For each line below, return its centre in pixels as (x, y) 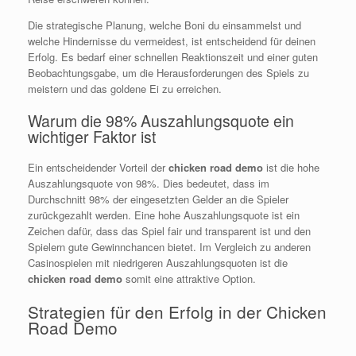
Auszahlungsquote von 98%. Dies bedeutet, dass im (149, 184)
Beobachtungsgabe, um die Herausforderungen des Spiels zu (168, 73)
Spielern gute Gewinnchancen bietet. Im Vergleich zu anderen (169, 247)
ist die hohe (291, 168)
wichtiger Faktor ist (92, 136)
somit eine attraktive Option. (189, 279)
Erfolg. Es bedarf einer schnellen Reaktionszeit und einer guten (173, 57)
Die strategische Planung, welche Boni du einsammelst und (164, 25)
